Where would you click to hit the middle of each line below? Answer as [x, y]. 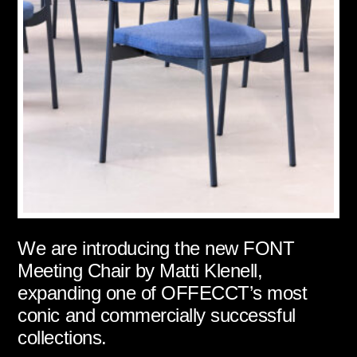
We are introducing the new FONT [156, 248]
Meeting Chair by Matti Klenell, [140, 270]
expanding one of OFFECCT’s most [163, 292]
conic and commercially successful [157, 315]
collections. [62, 337]
